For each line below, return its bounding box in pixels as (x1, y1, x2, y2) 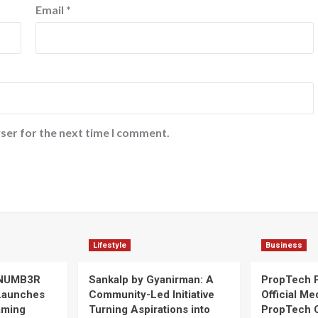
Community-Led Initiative (89, 287, 214, 301)
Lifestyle (93, 240, 126, 250)
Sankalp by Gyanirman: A (89, 273, 214, 286)
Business (265, 240, 302, 250)
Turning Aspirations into (89, 302, 210, 316)
